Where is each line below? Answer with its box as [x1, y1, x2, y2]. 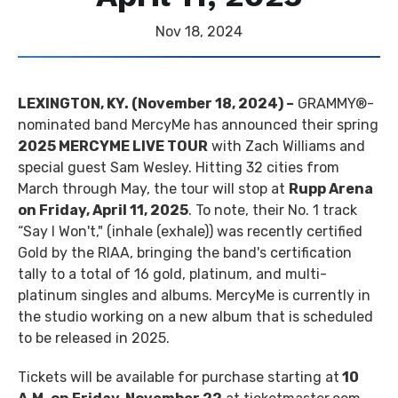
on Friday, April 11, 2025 [18, 202, 188, 219]
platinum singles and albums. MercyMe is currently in [18, 287, 370, 304]
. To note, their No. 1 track [188, 202, 357, 219]
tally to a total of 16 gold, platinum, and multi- [18, 266, 327, 283]
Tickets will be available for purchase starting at [18, 369, 339, 386]
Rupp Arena [289, 180, 373, 197]
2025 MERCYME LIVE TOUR [18, 138, 208, 155]
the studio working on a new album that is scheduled [18, 308, 373, 325]
